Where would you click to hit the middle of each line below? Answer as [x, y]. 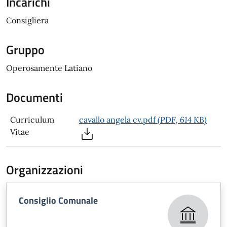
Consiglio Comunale [58, 200]
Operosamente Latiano [49, 68]
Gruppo [25, 50]
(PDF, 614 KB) [182, 120]
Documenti [34, 97]
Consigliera [27, 20]
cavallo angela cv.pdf [118, 120]
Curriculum [32, 120]
